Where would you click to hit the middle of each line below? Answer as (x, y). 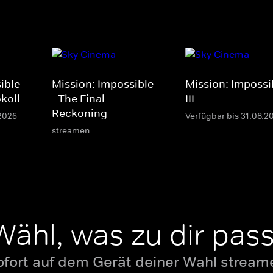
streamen (71, 131)
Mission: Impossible (103, 84)
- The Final (78, 99)
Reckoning (80, 114)
